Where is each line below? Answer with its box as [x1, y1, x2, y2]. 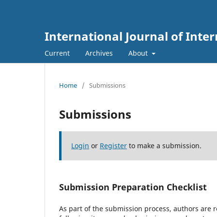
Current [45, 48, 70, 58]
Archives [85, 48, 113, 58]
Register [100, 140, 127, 150]
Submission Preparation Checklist [59, 181, 207, 193]
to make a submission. [127, 140, 201, 150]
